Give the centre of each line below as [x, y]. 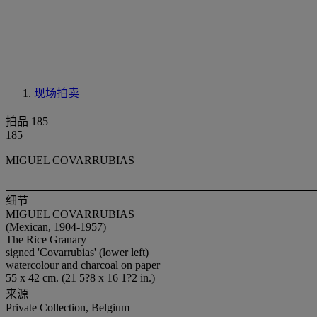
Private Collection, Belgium [68, 308]
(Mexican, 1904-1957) [56, 227]
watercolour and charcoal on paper [83, 265]
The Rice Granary [46, 240]
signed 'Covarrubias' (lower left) [77, 253]
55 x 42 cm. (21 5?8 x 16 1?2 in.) [80, 278]
